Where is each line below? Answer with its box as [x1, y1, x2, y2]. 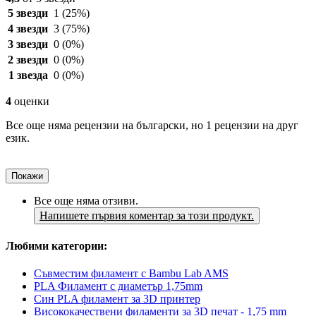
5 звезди [8, 7, 48, 20]
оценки [11, 95, 49, 108]
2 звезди [8, 54, 48, 66]
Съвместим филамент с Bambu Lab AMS [34, 267, 229, 279]
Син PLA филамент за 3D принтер [34, 292, 200, 305]
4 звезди [8, 23, 48, 35]
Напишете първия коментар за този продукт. [39, 209, 254, 222]
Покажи [11, 171, 43, 182]
